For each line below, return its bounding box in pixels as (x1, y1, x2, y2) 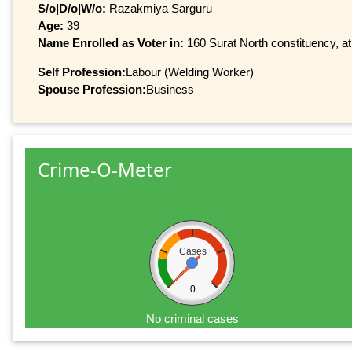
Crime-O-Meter (38, 156, 172, 183)
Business (146, 82, 194, 96)
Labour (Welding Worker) (126, 64, 254, 79)
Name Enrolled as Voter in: (38, 35, 187, 49)
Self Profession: (38, 64, 126, 79)
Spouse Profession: (38, 82, 146, 96)
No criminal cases (146, 312, 240, 326)
